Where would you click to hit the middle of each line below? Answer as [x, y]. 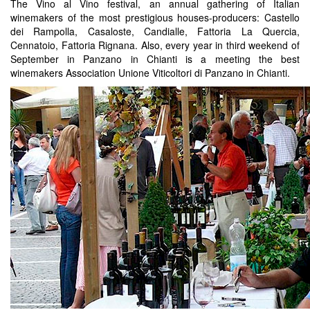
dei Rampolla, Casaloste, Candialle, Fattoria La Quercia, [155, 31]
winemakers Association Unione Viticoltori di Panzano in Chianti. [150, 72]
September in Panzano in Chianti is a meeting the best [155, 58]
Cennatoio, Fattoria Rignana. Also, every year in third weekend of [155, 45]
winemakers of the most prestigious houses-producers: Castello [155, 17]
